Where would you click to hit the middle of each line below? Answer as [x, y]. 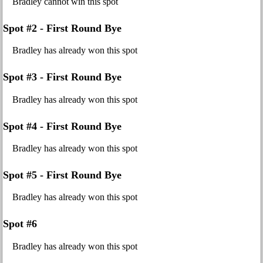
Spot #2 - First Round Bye [62, 28]
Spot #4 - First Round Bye [62, 126]
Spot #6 [20, 224]
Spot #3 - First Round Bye [62, 77]
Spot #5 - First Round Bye [62, 175]
